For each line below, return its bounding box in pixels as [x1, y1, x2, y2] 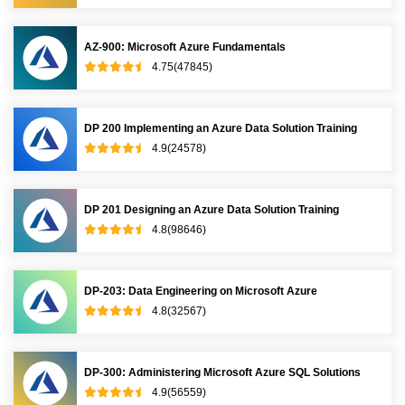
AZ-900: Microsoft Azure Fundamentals [84, 40, 286, 53]
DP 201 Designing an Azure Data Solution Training [84, 202, 339, 216]
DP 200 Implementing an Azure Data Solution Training [84, 121, 357, 135]
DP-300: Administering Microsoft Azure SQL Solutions [84, 365, 361, 379]
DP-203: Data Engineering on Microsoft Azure [84, 284, 317, 297]
